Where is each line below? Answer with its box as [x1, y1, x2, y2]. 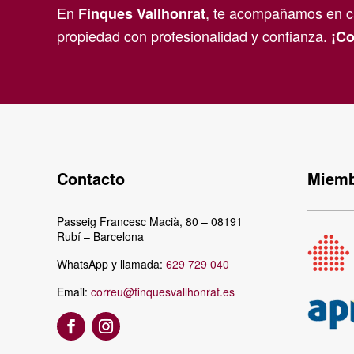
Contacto [57, 167, 125, 190]
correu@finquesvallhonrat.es [91, 284, 235, 300]
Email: [57, 284, 91, 300]
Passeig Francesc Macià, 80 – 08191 [57, 213, 243, 230]
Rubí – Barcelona [57, 228, 144, 245]
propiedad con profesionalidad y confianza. [57, 25, 331, 47]
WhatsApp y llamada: [57, 256, 166, 273]
